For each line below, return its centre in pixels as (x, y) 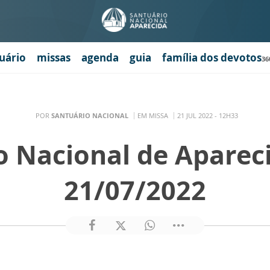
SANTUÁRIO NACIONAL (89, 115)
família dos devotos (212, 57)
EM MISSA (152, 115)
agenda (100, 57)
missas (54, 57)
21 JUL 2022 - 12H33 (207, 115)
